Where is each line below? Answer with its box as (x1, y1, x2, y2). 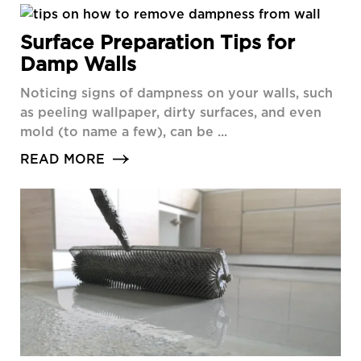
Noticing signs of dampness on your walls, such (20, 85, 333, 101)
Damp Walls (20, 53, 136, 75)
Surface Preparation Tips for (20, 31, 295, 53)
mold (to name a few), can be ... (20, 124, 227, 139)
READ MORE (20, 151, 105, 167)
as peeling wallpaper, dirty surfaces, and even (20, 105, 322, 120)
